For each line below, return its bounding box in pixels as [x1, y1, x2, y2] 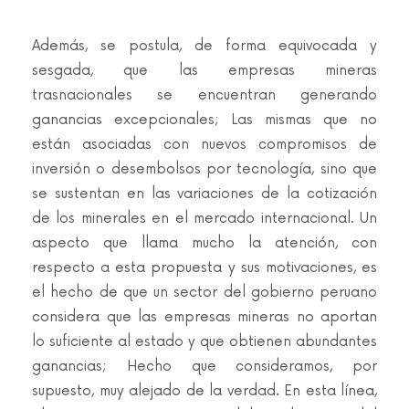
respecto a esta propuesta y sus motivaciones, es [32, 259, 377, 277]
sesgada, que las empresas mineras [32, 62, 377, 79]
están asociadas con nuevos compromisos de [32, 136, 377, 153]
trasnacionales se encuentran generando [32, 87, 377, 104]
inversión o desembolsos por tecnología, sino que [32, 161, 377, 178]
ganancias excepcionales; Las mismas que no [32, 111, 377, 129]
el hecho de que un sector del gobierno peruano [32, 284, 377, 301]
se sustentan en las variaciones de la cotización [32, 185, 377, 203]
